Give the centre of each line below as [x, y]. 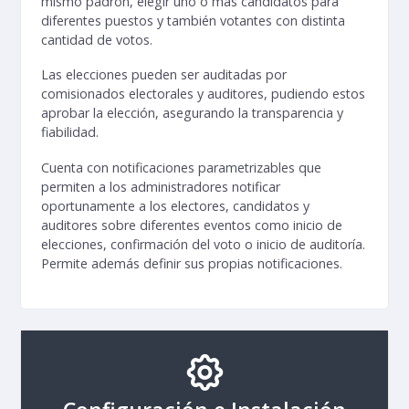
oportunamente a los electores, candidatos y [175, 205]
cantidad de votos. [97, 39]
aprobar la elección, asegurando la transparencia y [192, 113]
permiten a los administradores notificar [161, 186]
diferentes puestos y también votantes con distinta [193, 20]
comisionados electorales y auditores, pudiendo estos [203, 94]
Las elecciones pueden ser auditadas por [164, 75]
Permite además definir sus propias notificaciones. [192, 263]
